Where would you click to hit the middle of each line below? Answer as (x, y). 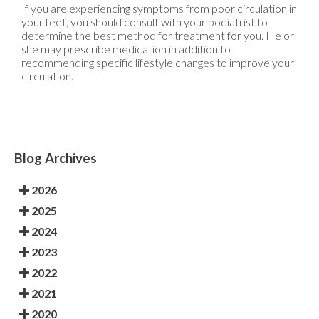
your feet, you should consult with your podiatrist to (145, 21)
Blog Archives (56, 158)
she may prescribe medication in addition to (126, 48)
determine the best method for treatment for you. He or (158, 35)
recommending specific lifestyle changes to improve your (158, 62)
